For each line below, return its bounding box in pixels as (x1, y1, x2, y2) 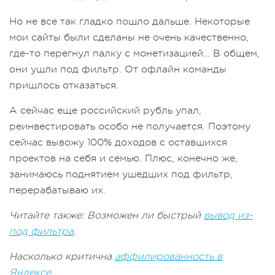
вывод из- (204, 209, 253, 221)
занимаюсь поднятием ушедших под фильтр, (9, 168, 233, 180)
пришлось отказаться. (9, 79, 118, 91)
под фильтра (9, 225, 74, 237)
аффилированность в (115, 250, 222, 262)
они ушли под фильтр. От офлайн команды (9, 63, 227, 75)
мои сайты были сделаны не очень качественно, (9, 31, 249, 43)
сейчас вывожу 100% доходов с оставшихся (9, 136, 227, 148)
